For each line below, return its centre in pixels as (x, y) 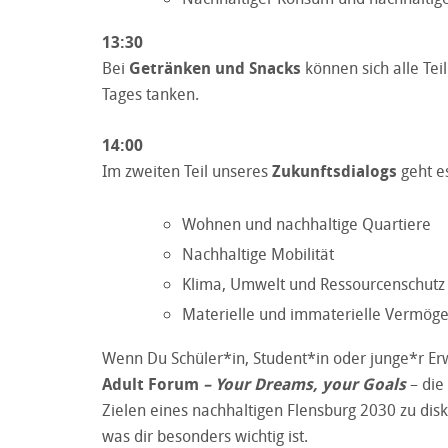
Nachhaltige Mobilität (258, 253)
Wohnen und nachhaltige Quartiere (306, 223)
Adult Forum (150, 383)
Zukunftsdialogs (334, 170)
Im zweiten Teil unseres (187, 170)
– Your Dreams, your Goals (304, 383)
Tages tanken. (150, 93)
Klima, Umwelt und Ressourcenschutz (313, 283)
